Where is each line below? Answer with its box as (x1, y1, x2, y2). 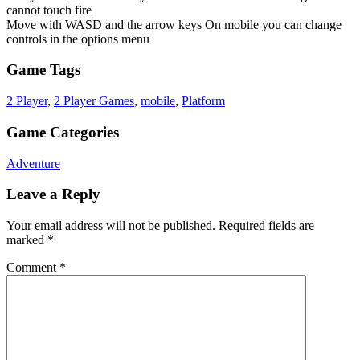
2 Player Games (54, 94, 134, 108)
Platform (182, 94, 225, 108)
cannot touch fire (6, 2, 92, 17)
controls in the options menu (6, 31, 149, 46)
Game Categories (6, 123, 119, 141)
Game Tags (6, 61, 80, 79)
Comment (6, 260, 59, 274)
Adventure (6, 156, 60, 170)
